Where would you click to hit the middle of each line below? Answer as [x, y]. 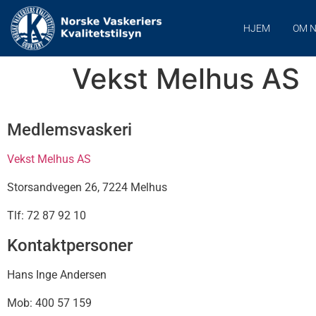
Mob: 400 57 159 [49, 303]
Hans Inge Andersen [57, 275]
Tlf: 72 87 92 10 [47, 215]
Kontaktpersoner [70, 245]
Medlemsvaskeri [69, 130]
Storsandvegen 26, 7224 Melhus [87, 187]
